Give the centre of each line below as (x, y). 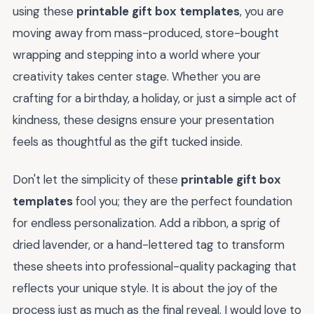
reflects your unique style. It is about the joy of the (145, 288)
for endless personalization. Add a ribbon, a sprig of (146, 223)
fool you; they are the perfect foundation (183, 202)
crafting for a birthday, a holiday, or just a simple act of (155, 98)
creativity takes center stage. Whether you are (137, 76)
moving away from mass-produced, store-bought (146, 33)
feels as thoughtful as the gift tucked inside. (128, 141)
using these (45, 11)
